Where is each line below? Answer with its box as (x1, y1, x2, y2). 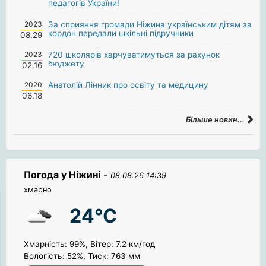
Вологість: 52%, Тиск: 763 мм (24, 251, 140, 261)
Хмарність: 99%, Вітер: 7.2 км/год (24, 239, 155, 249)
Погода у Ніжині (24, 168, 100, 180)
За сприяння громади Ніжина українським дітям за (48, 19, 252, 29)
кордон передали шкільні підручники (48, 28, 194, 38)
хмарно (24, 185, 52, 194)
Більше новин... (186, 115, 246, 124)
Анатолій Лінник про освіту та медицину (48, 80, 209, 90)
